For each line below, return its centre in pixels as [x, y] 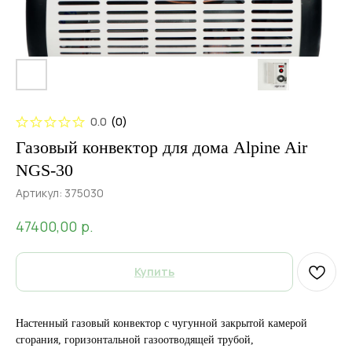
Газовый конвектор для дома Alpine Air [161, 147]
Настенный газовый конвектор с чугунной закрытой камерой [161, 323]
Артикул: [40, 193]
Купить [154, 271]
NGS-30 [44, 170]
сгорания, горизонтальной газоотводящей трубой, [135, 339]
